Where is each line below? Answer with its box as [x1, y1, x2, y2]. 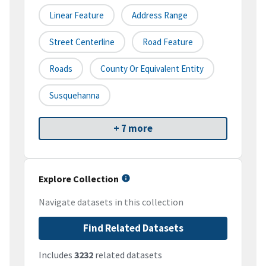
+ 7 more [113, 122, 153, 135]
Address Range [132, 9, 188, 21]
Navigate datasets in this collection [39, 196, 183, 208]
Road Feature [142, 36, 193, 48]
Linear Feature [49, 9, 104, 21]
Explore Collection [39, 173, 119, 185]
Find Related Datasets [83, 221, 183, 235]
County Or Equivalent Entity [100, 63, 204, 75]
